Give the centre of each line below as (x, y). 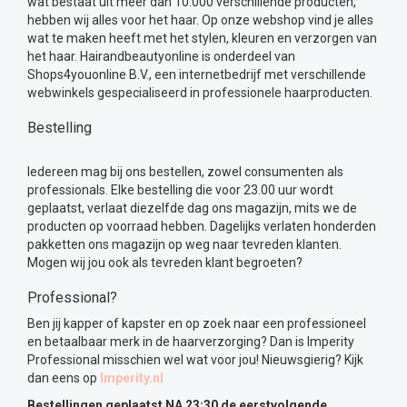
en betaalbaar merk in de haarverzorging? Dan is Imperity (191, 342)
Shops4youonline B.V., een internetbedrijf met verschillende (197, 75)
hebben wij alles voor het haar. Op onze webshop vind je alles (200, 20)
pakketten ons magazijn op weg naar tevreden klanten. (184, 245)
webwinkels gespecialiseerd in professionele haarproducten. (200, 93)
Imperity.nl (132, 378)
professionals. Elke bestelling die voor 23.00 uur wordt (180, 190)
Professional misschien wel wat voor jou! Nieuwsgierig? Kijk (195, 360)
